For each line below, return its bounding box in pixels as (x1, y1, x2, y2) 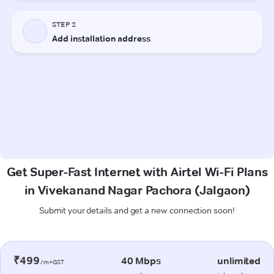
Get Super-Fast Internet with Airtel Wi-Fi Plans (6, 164, 268, 179)
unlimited (217, 254, 261, 267)
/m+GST (39, 257, 65, 266)
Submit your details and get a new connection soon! (39, 204, 235, 216)
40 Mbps (120, 254, 161, 267)
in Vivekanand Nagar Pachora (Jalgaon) (24, 182, 250, 198)
